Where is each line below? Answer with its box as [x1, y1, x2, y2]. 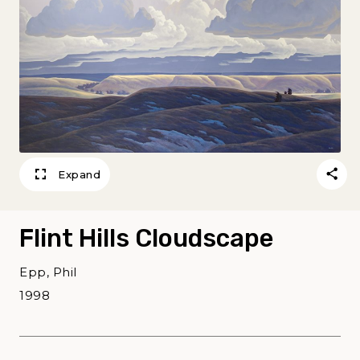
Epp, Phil [19, 264, 77, 280]
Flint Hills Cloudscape [19, 223, 273, 254]
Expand [58, 168, 100, 182]
